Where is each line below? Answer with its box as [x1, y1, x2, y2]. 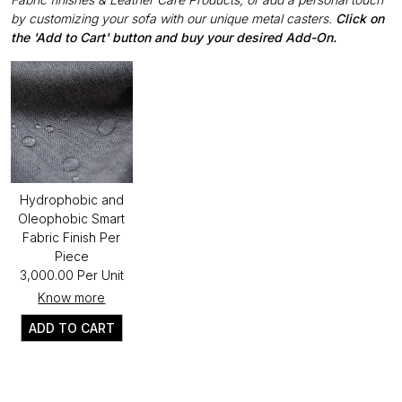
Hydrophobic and [19, 191, 124, 207]
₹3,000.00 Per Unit [19, 267, 124, 283]
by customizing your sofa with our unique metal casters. [11, 10, 336, 26]
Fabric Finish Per [22, 229, 121, 245]
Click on [336, 10, 384, 26]
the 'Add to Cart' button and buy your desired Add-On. [11, 29, 336, 45]
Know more [38, 289, 106, 305]
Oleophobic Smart [18, 210, 126, 226]
